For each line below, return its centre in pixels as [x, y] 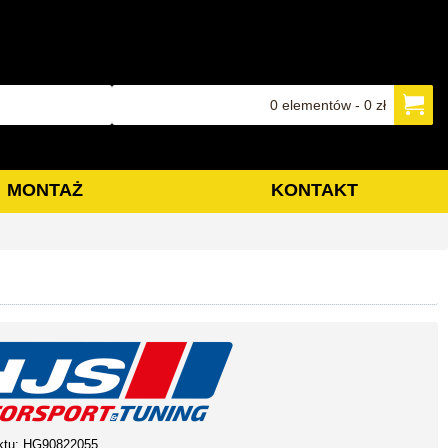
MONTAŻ [45, 190]
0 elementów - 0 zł [328, 105]
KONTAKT [314, 190]
